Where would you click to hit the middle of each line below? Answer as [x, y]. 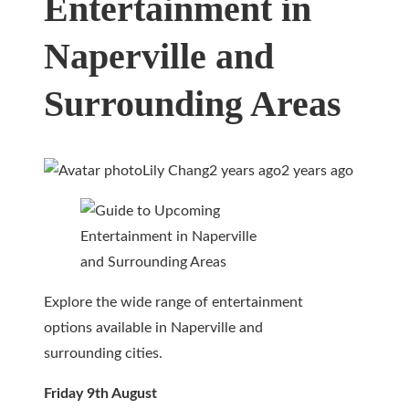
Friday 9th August [100, 394]
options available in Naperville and [153, 328]
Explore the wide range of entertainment [173, 303]
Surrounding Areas [193, 104]
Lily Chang [176, 171]
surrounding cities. [103, 354]
